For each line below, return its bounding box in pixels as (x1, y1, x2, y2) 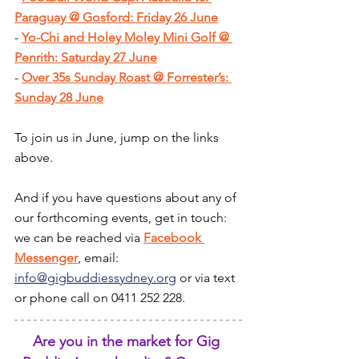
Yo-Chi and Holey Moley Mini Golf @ (22, 29, 232, 45)
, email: (78, 249, 122, 265)
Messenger (14, 249, 78, 265)
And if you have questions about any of (14, 189, 240, 205)
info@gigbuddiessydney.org (14, 269, 176, 285)
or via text (176, 269, 238, 285)
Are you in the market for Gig (33, 332, 224, 350)
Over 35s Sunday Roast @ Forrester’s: (22, 69, 232, 85)
